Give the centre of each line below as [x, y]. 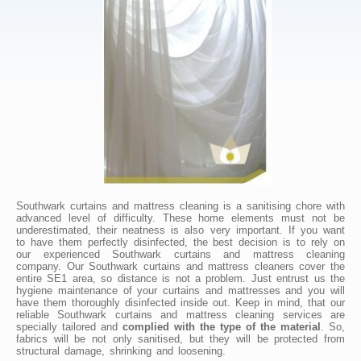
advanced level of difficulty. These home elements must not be [180, 218]
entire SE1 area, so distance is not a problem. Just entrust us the [180, 278]
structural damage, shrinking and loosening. [121, 351]
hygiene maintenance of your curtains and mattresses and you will [180, 290]
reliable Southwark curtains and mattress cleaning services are [180, 314]
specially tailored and [69, 326]
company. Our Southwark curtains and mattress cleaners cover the [180, 266]
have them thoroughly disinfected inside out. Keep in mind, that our [180, 302]
